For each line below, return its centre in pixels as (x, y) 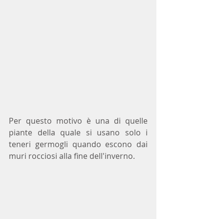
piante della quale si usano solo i (78, 132)
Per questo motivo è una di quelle (78, 120)
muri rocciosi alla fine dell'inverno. (73, 156)
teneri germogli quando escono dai (78, 144)
